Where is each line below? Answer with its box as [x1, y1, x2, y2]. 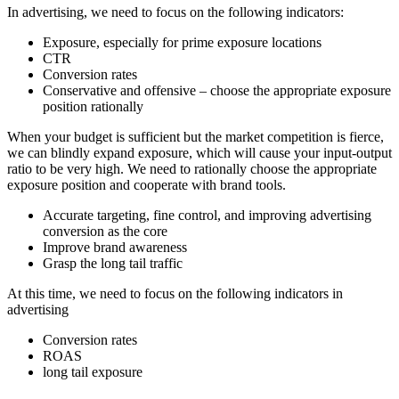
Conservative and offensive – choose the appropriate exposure [43, 83, 391, 99]
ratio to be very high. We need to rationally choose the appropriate [7, 161, 377, 177]
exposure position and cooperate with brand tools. [7, 177, 286, 193]
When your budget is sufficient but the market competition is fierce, [7, 129, 384, 145]
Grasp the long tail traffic [43, 256, 183, 272]
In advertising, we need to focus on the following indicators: [7, 4, 344, 20]
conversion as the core [43, 224, 167, 240]
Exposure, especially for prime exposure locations [43, 35, 322, 51]
